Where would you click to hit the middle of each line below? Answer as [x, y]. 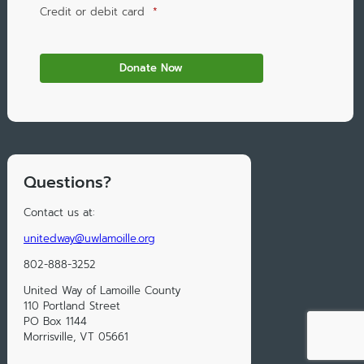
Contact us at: [58, 213]
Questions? [67, 183]
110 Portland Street [71, 306]
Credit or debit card [92, 12]
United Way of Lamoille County [102, 291]
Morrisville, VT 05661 [76, 337]
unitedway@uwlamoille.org [89, 239]
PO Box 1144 [55, 322]
